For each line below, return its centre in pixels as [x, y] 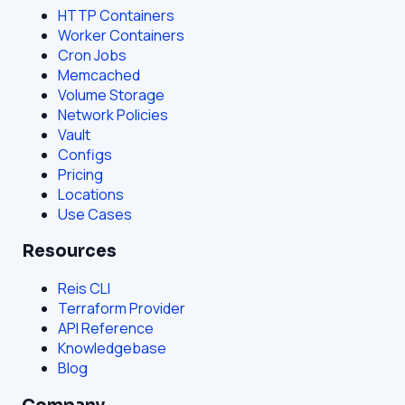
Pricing [80, 174]
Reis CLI [84, 289]
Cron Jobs [92, 55]
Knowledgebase [112, 348]
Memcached [99, 75]
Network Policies [113, 114]
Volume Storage [111, 94]
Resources [69, 251]
